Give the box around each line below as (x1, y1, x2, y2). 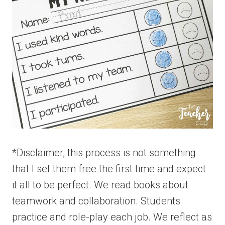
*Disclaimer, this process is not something (12, 147, 196, 159)
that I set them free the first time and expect (12, 163, 206, 175)
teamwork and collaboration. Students (12, 195, 180, 207)
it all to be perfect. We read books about (12, 179, 188, 191)
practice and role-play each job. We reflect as (12, 211, 212, 223)
